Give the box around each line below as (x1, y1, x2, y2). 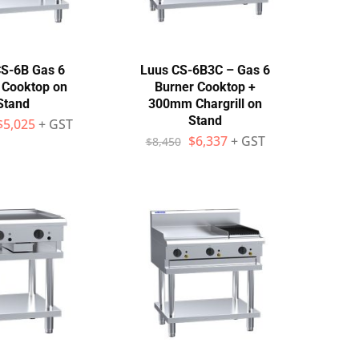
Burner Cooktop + (155, 79, 256, 95)
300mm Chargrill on (148, 96, 262, 111)
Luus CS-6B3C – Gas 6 (140, 63, 270, 78)
